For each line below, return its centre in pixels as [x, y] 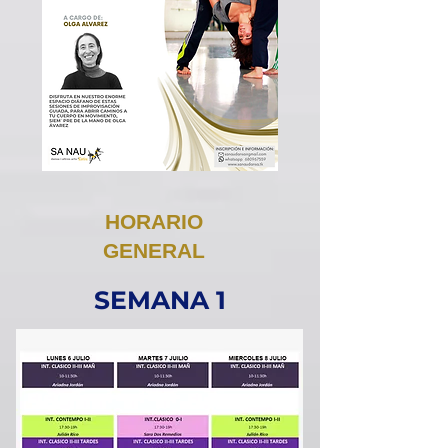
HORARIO [153, 221]
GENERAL [153, 250]
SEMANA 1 [159, 300]
